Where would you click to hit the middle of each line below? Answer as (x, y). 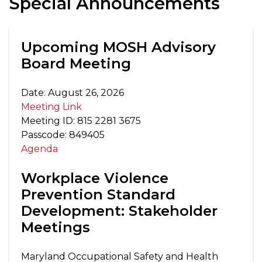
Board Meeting (76, 64)
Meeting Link (51, 107)
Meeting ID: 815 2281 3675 (81, 121)
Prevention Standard (98, 195)
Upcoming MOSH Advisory (118, 47)
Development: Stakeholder (119, 211)
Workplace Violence (95, 178)
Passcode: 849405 (63, 135)
